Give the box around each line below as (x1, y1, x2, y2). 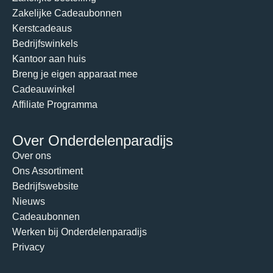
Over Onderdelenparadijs (12, 132, 173, 149)
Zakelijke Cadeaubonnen (12, 8, 122, 19)
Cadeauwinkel (12, 84, 75, 95)
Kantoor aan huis (12, 54, 86, 65)
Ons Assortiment (12, 165, 83, 176)
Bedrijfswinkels (12, 38, 78, 49)
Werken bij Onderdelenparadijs (12, 226, 147, 237)
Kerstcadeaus (12, 23, 72, 34)
